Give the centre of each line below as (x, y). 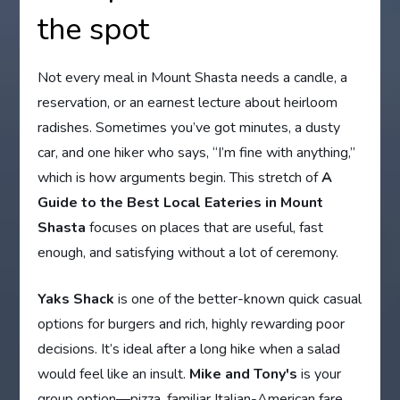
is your (320, 375)
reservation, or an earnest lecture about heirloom (188, 103)
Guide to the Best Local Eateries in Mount (181, 203)
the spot (94, 30)
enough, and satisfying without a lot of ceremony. (188, 253)
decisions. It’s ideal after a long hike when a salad (189, 350)
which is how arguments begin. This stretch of (180, 178)
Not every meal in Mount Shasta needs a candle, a (193, 78)
